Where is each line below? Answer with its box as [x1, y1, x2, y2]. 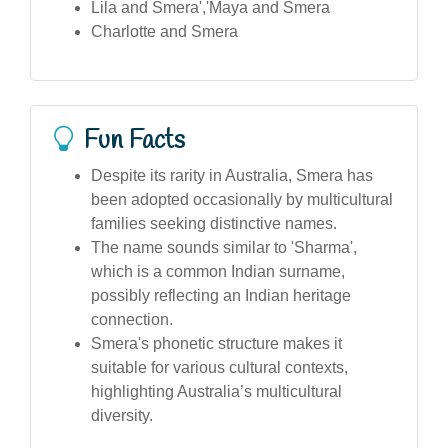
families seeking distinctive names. [91, 214, 337, 232]
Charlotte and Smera [91, 22, 238, 40]
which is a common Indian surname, [91, 262, 345, 280]
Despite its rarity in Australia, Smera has [91, 166, 373, 184]
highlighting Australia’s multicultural [91, 382, 342, 400]
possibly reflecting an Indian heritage [91, 286, 351, 304]
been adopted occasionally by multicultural [91, 190, 393, 208]
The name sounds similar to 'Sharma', [91, 238, 357, 256]
